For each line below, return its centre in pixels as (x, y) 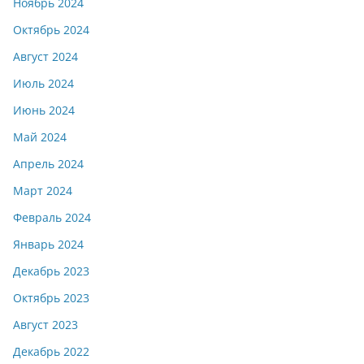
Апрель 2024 (48, 164)
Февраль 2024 (52, 217)
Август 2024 (45, 56)
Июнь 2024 (44, 110)
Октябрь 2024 (51, 30)
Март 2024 (43, 191)
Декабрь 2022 (51, 351)
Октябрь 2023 (51, 298)
